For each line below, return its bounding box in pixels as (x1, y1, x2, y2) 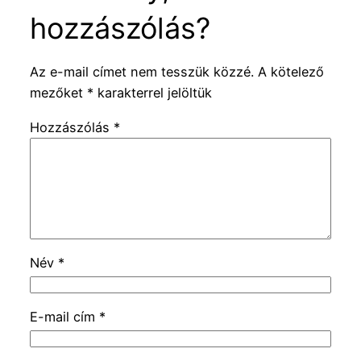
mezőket (29, 85, 87, 102)
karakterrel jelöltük (93, 85, 212, 102)
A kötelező (257, 64, 324, 81)
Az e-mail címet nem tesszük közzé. (29, 64, 254, 81)
